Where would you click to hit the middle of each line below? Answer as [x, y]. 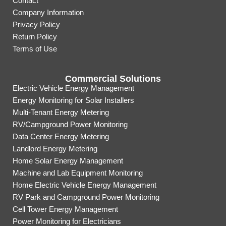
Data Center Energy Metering [61, 137]
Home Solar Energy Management [68, 161]
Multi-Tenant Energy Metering [61, 112]
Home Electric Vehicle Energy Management [84, 185]
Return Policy [35, 37]
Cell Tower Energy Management [65, 209]
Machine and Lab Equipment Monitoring [78, 173]
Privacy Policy [36, 25]
